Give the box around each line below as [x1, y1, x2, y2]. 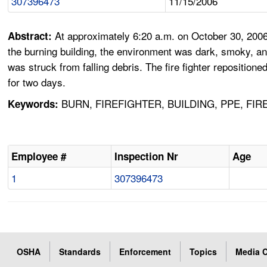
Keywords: [8, 97, 59, 111]
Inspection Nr [114, 149, 179, 164]
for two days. [8, 74, 66, 90]
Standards [59, 246, 101, 258]
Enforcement [119, 246, 172, 258]
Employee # [11, 149, 67, 164]
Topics [190, 246, 218, 258]
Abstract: [8, 29, 55, 44]
